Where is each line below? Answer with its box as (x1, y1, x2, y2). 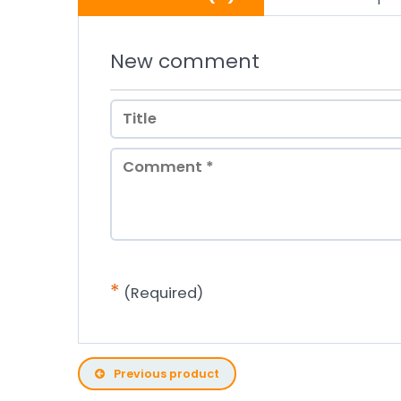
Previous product (114, 366, 220, 381)
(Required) (120, 282, 203, 303)
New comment (110, 47, 260, 75)
